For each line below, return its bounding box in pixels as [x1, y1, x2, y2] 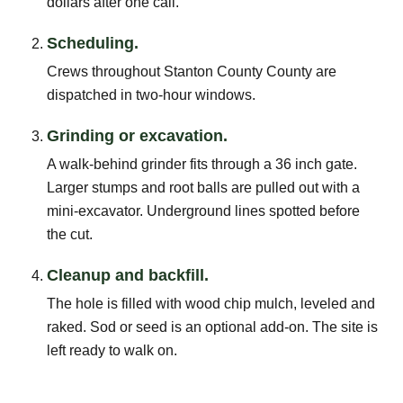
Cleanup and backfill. [47, 265, 209, 284]
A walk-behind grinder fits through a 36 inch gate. [47, 156, 357, 172]
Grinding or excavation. [47, 126, 228, 145]
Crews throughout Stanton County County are [47, 63, 336, 79]
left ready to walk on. [47, 342, 177, 358]
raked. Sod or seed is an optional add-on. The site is [47, 318, 378, 335]
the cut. [47, 226, 93, 242]
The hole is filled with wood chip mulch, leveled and [47, 295, 375, 311]
